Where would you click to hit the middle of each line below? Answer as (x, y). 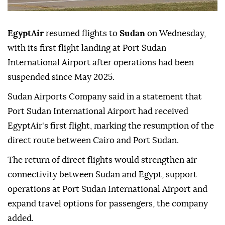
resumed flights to (82, 34)
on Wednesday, (176, 34)
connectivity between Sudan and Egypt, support (102, 175)
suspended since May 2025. (61, 77)
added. (21, 218)
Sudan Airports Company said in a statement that (105, 97)
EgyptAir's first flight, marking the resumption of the (111, 126)
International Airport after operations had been (101, 63)
